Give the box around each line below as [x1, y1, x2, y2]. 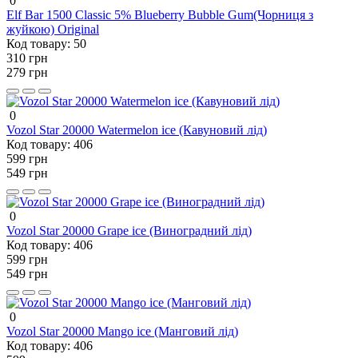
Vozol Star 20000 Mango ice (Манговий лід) [6, 324, 238, 338]
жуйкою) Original [6, 22, 99, 36]
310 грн [6, 50, 48, 65]
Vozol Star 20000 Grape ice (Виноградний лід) [6, 223, 252, 237]
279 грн [6, 65, 48, 79]
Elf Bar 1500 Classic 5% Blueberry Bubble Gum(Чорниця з [6, 7, 313, 22]
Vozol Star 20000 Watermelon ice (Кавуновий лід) [6, 122, 267, 137]
